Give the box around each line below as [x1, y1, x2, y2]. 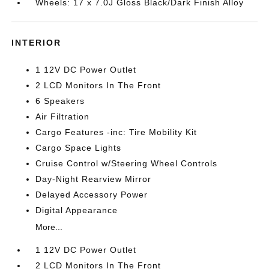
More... [35, 222, 63, 232]
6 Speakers [35, 96, 85, 106]
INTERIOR [11, 38, 62, 47]
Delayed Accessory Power [35, 190, 148, 199]
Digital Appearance [35, 205, 118, 215]
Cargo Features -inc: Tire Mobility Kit [35, 127, 198, 137]
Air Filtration [35, 112, 90, 121]
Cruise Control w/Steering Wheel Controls [35, 159, 218, 168]
